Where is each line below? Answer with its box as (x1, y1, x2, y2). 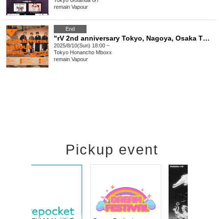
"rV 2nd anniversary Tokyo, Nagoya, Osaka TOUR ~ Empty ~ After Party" (203, 34, 210, 43)
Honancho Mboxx (70, 49, 112, 56)
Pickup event (66, 142, 158, 158)
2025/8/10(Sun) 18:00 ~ (54, 43, 109, 49)
